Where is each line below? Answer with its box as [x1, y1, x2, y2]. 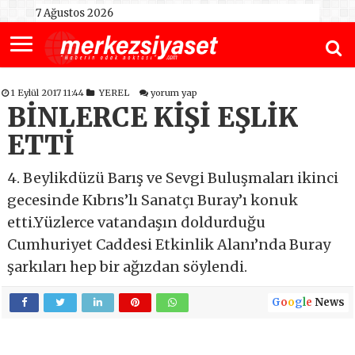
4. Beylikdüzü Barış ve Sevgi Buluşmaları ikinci [7, 169, 339, 188]
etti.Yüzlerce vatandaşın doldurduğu [7, 213, 266, 232]
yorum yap [151, 87, 198, 99]
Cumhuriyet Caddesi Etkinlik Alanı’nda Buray [7, 235, 331, 254]
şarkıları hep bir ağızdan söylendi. [7, 258, 248, 277]
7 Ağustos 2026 [35, 6, 113, 20]
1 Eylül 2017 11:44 [11, 87, 87, 99]
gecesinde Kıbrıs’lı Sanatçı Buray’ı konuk [7, 191, 299, 210]
